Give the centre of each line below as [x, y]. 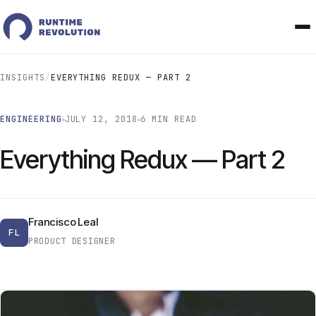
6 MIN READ [169, 119]
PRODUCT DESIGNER [72, 241]
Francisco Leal [63, 222]
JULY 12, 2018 [101, 119]
